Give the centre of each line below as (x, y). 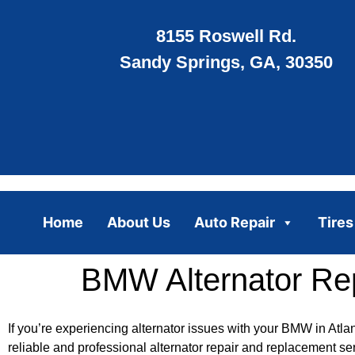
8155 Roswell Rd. (226, 36)
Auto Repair (234, 222)
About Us (138, 222)
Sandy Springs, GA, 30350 (226, 63)
